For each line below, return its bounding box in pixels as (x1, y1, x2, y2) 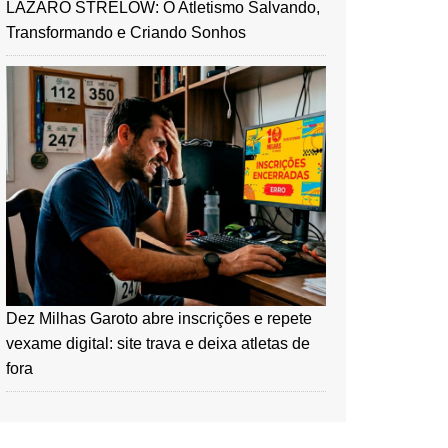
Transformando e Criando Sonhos (6, 24, 246, 42)
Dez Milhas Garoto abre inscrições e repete (6, 310, 312, 328)
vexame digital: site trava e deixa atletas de (6, 335, 310, 353)
